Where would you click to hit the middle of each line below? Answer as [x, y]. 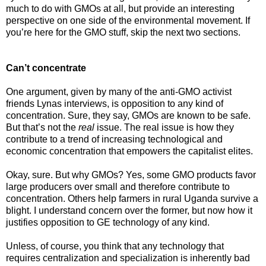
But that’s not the [42, 128]
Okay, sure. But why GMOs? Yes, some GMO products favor [131, 175]
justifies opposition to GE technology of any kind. [108, 223]
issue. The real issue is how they [164, 128]
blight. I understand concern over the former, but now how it [129, 211]
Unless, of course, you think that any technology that [115, 246]
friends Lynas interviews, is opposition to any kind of [115, 104]
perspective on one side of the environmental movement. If [128, 21]
